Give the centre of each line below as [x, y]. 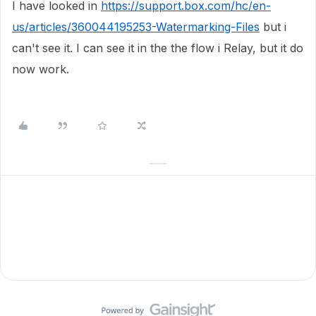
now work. [41, 69]
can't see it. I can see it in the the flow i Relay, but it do [158, 48]
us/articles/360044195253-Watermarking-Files [136, 27]
